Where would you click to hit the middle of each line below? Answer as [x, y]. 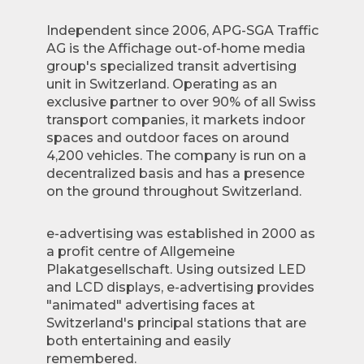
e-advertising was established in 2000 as [180, 234]
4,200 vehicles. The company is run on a [176, 156]
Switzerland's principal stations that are [176, 323]
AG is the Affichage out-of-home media [175, 48]
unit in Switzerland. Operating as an [161, 84]
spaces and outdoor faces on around [167, 138]
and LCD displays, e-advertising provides [180, 287]
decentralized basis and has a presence [175, 173]
